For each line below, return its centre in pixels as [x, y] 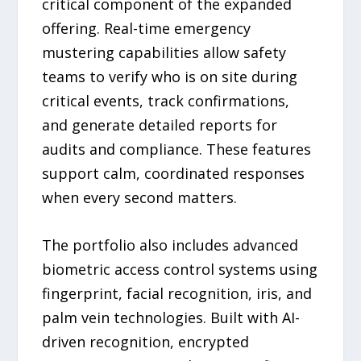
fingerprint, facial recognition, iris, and [177, 293]
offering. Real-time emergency [147, 28]
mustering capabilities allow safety [164, 52]
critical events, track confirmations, [166, 100]
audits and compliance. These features [177, 149]
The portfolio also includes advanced [170, 245]
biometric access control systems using [180, 269]
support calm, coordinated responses [174, 173]
